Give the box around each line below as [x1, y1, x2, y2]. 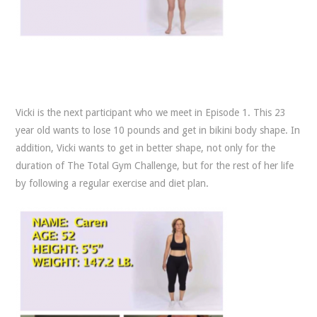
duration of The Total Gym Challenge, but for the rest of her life [16, 160, 294, 171]
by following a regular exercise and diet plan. [16, 178, 209, 189]
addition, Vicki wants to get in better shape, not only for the [16, 142, 276, 154]
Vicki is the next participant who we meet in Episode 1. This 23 [16, 107, 287, 118]
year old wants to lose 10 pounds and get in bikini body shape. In [16, 125, 301, 136]
